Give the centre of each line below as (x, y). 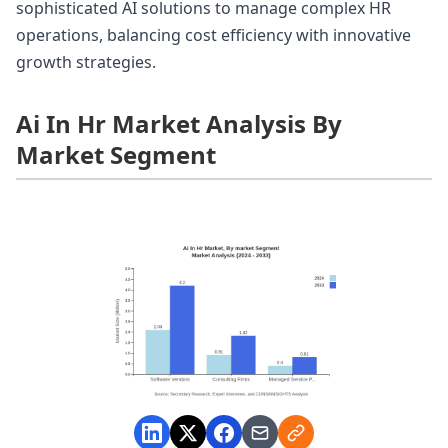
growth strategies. (86, 61)
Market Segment (116, 154)
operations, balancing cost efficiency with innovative (213, 34)
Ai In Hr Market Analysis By (179, 123)
